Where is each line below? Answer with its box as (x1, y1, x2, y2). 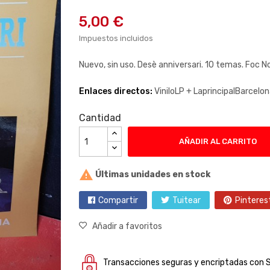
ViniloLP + (154, 86, 193, 96)
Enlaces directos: (78, 86, 154, 96)
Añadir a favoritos (92, 221, 162, 231)
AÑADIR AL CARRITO (179, 137, 257, 146)
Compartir (98, 195, 138, 206)
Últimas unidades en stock (93, 169, 210, 180)
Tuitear (172, 195, 201, 206)
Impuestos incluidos (78, 34, 153, 43)
